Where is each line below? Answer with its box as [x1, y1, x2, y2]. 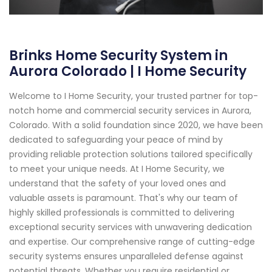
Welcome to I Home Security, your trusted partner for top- [9, 89, 258, 102]
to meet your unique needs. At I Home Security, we [9, 162, 225, 175]
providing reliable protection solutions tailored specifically [9, 148, 253, 160]
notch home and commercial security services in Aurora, [9, 104, 251, 117]
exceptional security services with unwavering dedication [9, 220, 252, 233]
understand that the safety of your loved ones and [9, 177, 226, 189]
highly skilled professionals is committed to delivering [9, 206, 234, 219]
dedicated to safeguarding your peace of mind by [9, 133, 223, 146]
